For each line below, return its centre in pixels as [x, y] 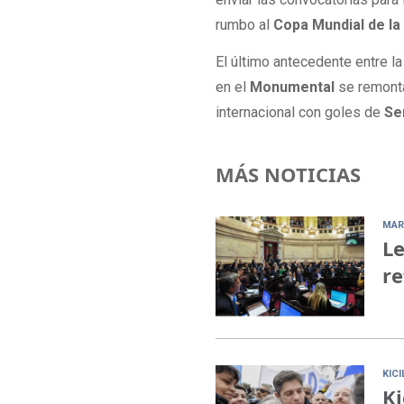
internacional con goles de [298, 112]
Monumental [294, 87]
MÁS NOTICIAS [289, 174]
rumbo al [245, 25]
